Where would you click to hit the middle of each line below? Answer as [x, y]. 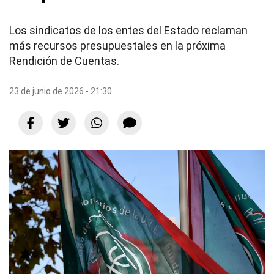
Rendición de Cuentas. [64, 61]
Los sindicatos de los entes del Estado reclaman [128, 30]
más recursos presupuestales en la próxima [117, 46]
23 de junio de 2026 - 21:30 [61, 91]
